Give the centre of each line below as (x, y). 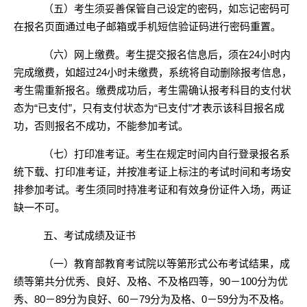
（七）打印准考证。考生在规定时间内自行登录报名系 (166, 154)
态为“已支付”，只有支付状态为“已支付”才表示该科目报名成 (149, 108)
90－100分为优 (254, 281)
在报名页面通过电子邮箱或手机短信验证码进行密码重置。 (147, 26)
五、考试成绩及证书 (89, 235)
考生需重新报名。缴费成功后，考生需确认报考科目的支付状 (152, 90)
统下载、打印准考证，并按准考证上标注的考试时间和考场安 (152, 172)
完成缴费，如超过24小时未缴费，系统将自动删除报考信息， (153, 72)
